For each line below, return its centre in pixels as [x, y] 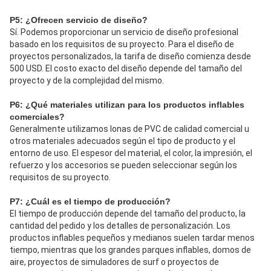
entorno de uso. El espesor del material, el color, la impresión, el [131, 153]
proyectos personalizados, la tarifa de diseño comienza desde [130, 57]
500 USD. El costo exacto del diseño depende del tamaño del [126, 69]
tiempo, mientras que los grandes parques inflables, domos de [130, 250]
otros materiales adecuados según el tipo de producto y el [122, 141]
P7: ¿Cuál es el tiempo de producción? [90, 202]
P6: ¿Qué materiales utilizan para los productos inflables [127, 105]
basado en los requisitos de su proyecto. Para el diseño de [122, 44]
